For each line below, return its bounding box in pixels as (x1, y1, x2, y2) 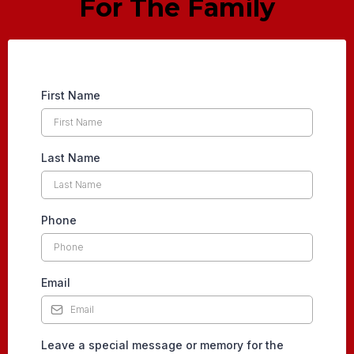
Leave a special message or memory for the (41, 337, 284, 352)
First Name (41, 88, 100, 102)
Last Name (41, 150, 100, 164)
